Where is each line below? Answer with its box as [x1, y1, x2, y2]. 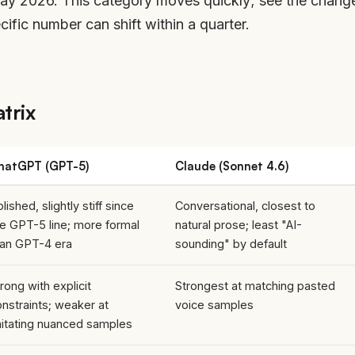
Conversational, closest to [175, 198, 315, 212]
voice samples [175, 297, 254, 311]
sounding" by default [175, 236, 287, 250]
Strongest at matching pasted [175, 278, 335, 292]
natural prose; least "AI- [175, 217, 302, 231]
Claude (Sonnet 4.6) [175, 158, 288, 173]
